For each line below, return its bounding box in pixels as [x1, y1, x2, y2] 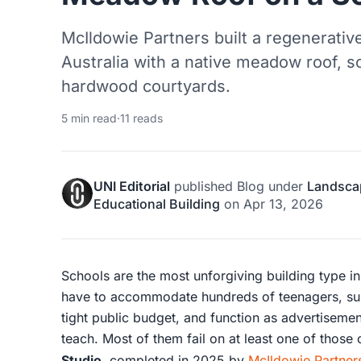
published [170, 177, 237, 194]
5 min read [61, 110, 117, 125]
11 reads [120, 110, 163, 125]
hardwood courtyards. [61, 76, 230, 96]
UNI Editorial [93, 177, 170, 194]
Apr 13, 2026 [243, 195, 323, 212]
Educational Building [93, 195, 220, 212]
